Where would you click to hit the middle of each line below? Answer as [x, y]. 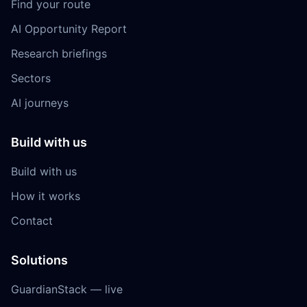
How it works [46, 196]
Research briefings [59, 53]
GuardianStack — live [67, 289]
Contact [32, 221]
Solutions [39, 260]
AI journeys [40, 103]
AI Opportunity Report [69, 29]
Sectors [31, 78]
